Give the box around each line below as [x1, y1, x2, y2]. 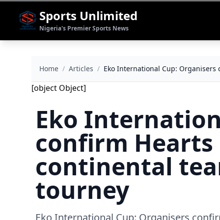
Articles [69, 64, 93, 73]
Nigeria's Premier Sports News [39, 24, 129, 32]
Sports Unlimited [39, 7, 137, 24]
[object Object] [31, 82, 86, 93]
